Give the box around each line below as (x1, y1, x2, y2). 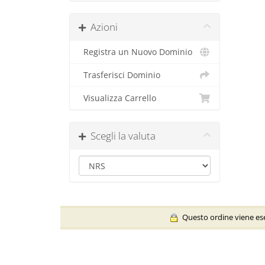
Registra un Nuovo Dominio (79, 47, 192, 57)
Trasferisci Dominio (79, 70, 160, 80)
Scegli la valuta (86, 129, 156, 143)
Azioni (86, 20, 118, 34)
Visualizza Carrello (79, 93, 156, 104)
